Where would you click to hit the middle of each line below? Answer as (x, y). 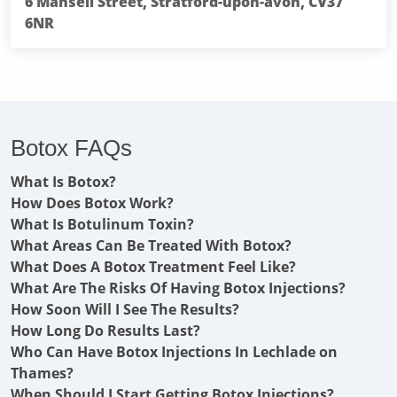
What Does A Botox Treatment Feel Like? (153, 267)
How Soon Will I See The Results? (125, 309)
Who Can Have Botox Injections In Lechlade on (174, 352)
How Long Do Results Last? (105, 331)
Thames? (42, 373)
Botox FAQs (71, 148)
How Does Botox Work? (92, 203)
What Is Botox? (63, 182)
